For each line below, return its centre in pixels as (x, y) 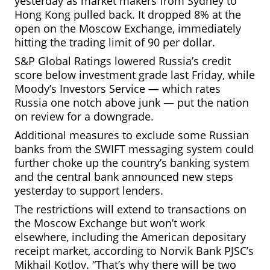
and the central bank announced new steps (124, 177)
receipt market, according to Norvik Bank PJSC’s (134, 251)
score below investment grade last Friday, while (135, 75)
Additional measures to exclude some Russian (132, 135)
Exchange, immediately (181, 28)
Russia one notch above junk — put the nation (132, 102)
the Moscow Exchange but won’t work (110, 223)
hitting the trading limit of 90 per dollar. (115, 42)
